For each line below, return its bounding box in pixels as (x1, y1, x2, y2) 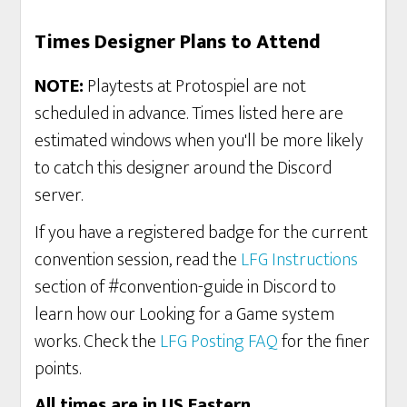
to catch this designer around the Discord (35, 153, 333, 184)
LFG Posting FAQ (160, 325, 279, 357)
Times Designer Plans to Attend (35, 25, 322, 59)
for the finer (278, 325, 371, 357)
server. (35, 180, 84, 211)
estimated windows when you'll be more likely (35, 125, 364, 156)
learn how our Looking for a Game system (35, 298, 335, 330)
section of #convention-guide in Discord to (35, 271, 337, 303)
